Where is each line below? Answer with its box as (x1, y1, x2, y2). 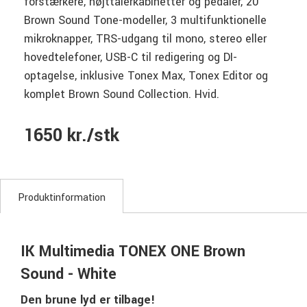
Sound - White (21, 262, 116, 285)
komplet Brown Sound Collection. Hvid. (24, 86, 219, 102)
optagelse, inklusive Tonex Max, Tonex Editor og (24, 67, 268, 84)
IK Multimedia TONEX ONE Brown (21, 240, 245, 262)
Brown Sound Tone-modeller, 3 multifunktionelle (24, 12, 267, 28)
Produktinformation (18, 190, 106, 205)
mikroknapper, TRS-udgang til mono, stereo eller (24, 30, 267, 47)
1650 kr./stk (24, 123, 119, 148)
